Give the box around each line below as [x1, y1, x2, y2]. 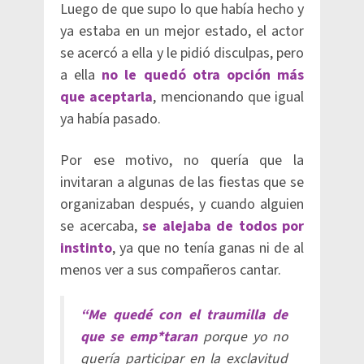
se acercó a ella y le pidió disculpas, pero [60, 43, 304, 63]
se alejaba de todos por [142, 216, 304, 236]
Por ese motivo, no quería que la [60, 150, 304, 171]
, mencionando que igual [153, 87, 304, 107]
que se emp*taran [80, 327, 197, 347]
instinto [60, 238, 112, 258]
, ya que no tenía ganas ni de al [112, 238, 304, 258]
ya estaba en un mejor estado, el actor [60, 21, 304, 41]
